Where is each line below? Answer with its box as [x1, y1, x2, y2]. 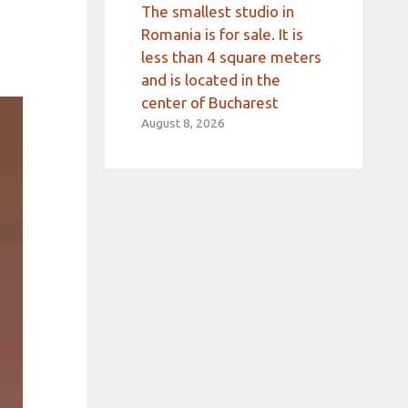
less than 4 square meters [140, 48, 321, 66]
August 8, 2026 [140, 116, 225, 131]
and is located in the [140, 71, 280, 89]
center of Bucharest [140, 94, 279, 112]
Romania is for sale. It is [140, 25, 303, 44]
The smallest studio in [140, 3, 294, 21]
